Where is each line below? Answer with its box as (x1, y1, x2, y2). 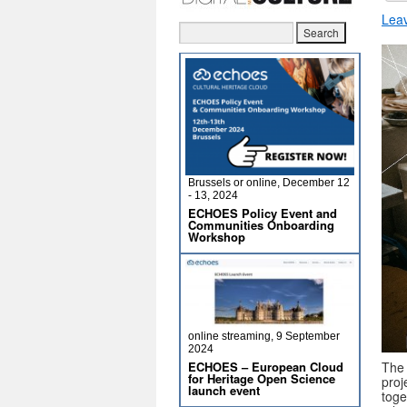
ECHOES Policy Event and (188, 204, 337, 222)
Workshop (188, 228, 245, 245)
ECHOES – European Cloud (188, 358, 343, 375)
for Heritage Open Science (188, 370, 335, 387)
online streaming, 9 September (188, 330, 340, 342)
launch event (188, 382, 260, 399)
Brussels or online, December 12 (188, 176, 350, 189)
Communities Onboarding (188, 216, 334, 233)
